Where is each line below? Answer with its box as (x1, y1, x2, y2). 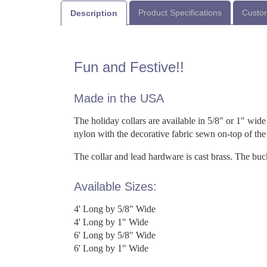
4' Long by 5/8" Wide (74, 203, 156, 214)
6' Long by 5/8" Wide (74, 229, 156, 240)
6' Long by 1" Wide (74, 243, 149, 253)
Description (70, 8, 117, 18)
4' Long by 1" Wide (74, 216, 149, 227)
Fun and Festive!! (74, 58, 185, 75)
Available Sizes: (74, 179, 157, 193)
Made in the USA (74, 91, 164, 105)
